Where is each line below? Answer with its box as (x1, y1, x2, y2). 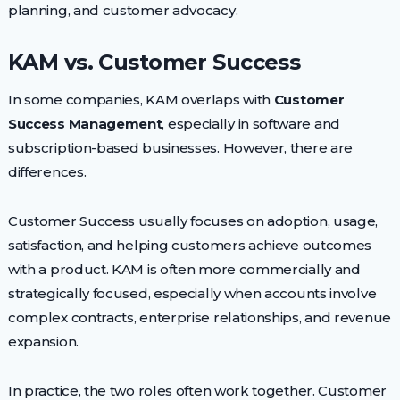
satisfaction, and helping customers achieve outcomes (7, 236, 372, 254)
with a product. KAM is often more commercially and (7, 260, 361, 278)
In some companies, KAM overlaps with (7, 90, 274, 108)
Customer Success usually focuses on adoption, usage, (7, 212, 379, 229)
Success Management (7, 114, 162, 132)
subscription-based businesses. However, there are (7, 138, 354, 156)
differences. (7, 162, 87, 180)
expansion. (7, 332, 79, 350)
